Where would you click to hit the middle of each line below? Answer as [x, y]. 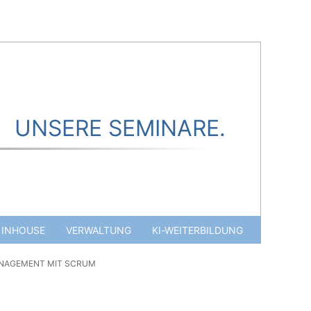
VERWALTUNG [98, 230]
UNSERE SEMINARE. [120, 128]
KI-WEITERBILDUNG [197, 230]
